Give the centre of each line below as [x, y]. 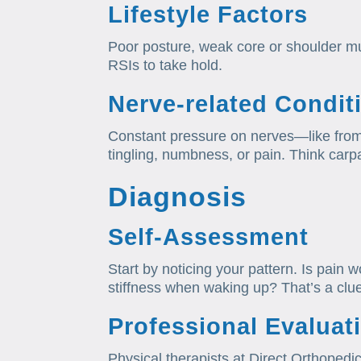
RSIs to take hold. [166, 66]
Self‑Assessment [209, 237]
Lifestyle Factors [208, 15]
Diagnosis [178, 197]
